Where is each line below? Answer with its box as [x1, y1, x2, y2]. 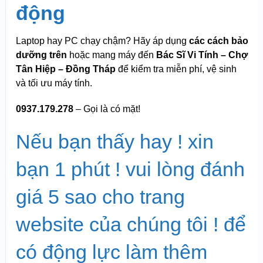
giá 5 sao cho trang [15, 186, 185, 208]
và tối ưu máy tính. [15, 78, 92, 89]
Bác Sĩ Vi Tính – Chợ [156, 50, 248, 60]
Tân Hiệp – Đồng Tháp [15, 64, 116, 75]
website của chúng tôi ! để [15, 213, 246, 236]
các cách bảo [188, 36, 248, 46]
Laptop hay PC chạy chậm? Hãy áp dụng [15, 36, 189, 46]
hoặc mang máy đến [66, 50, 156, 60]
